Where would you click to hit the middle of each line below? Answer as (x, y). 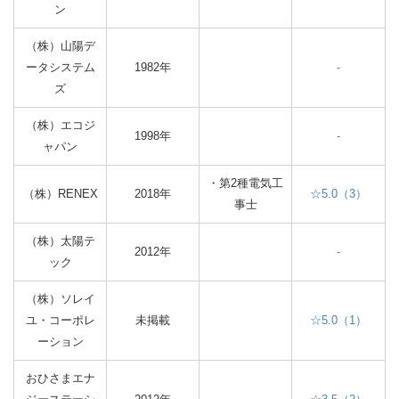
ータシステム (60, 67)
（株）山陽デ (60, 46)
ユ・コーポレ (60, 320)
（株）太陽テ (60, 241)
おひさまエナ (60, 378)
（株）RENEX (60, 194)
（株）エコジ (60, 125)
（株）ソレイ (60, 299)
